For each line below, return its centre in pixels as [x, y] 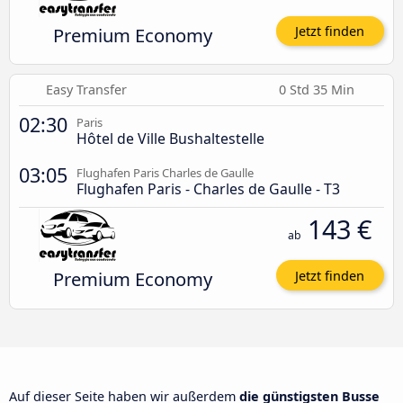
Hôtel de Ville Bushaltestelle [170, 139]
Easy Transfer [86, 90]
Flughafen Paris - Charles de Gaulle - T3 [208, 189]
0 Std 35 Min [318, 90]
